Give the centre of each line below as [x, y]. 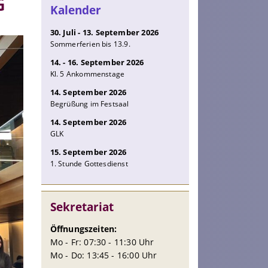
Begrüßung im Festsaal [89, 104]
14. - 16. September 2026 [97, 63]
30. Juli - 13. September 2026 [104, 33]
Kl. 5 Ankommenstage [87, 74]
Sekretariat [82, 207]
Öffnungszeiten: [83, 229]
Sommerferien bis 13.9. [90, 44]
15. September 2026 [88, 152]
